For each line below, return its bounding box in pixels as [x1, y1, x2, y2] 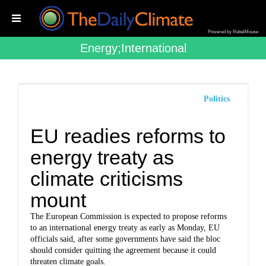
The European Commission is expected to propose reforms [30, 212, 227, 221]
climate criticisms [30, 167, 183, 190]
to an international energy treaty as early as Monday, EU [30, 223, 220, 232]
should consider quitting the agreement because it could [30, 246, 217, 255]
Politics [203, 94, 230, 103]
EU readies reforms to [30, 125, 226, 147]
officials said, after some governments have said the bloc [30, 235, 221, 243]
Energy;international [80, 42, 186, 55]
